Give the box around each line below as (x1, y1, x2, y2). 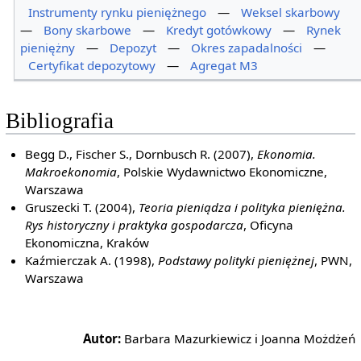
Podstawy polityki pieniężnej (158, 252, 315, 269)
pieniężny (20, 39, 76, 56)
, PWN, (314, 252, 353, 269)
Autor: (83, 330, 122, 346)
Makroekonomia (25, 164, 118, 180)
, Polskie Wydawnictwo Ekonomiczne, (117, 164, 328, 180)
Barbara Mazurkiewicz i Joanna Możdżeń (121, 330, 356, 346)
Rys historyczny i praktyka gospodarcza (25, 217, 244, 234)
